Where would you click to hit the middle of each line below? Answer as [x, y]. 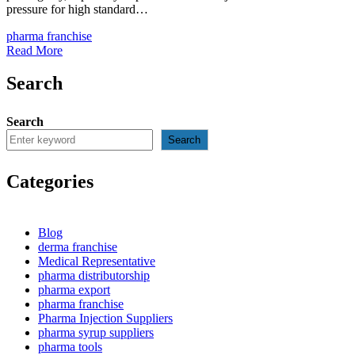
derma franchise [78, 247]
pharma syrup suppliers [96, 333]
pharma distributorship [94, 276]
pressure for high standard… [77, 9]
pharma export [74, 290]
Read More [34, 50]
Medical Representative [97, 261]
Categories [50, 182]
